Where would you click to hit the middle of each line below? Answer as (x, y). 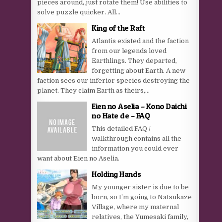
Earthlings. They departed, (135, 61)
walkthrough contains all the (137, 139)
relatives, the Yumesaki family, (140, 217)
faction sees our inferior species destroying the (114, 81)
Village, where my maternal (136, 207)
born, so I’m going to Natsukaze (142, 197)
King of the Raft (118, 28)
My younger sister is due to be (140, 187)
